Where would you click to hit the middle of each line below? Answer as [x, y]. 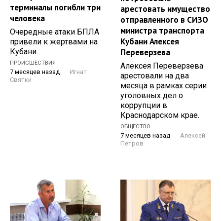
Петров [132, 143]
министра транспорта [162, 31]
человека [27, 18]
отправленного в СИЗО [164, 20]
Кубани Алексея [150, 42]
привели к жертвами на [54, 42]
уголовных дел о [152, 96]
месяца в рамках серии [164, 86]
